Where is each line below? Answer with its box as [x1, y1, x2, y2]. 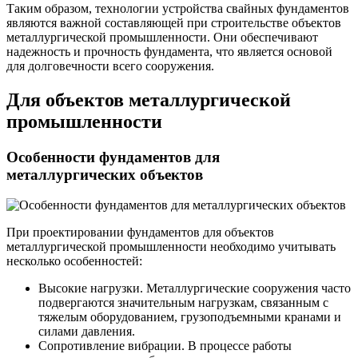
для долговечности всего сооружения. [6, 58, 214, 73]
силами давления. [38, 324, 135, 339]
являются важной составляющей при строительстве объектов [6, 15, 341, 30]
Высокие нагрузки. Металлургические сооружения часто [38, 281, 351, 296]
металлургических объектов [6, 165, 203, 183]
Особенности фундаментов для [6, 148, 220, 165]
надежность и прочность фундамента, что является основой [6, 44, 332, 58]
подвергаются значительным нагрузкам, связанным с [38, 296, 328, 310]
